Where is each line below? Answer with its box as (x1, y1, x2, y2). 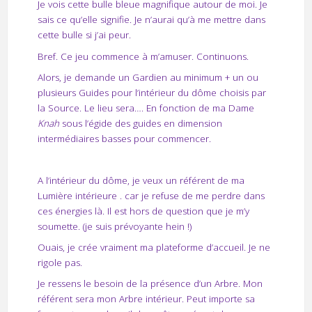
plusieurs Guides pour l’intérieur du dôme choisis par (37, 86, 266, 99)
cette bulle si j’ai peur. (37, 29, 131, 42)
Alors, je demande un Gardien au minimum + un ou (37, 70, 258, 84)
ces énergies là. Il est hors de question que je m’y (37, 204, 249, 217)
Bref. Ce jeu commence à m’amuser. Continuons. (37, 49, 249, 63)
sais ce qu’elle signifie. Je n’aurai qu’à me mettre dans (37, 13, 265, 26)
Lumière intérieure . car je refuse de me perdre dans (37, 189, 265, 202)
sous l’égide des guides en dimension (58, 116, 222, 130)
